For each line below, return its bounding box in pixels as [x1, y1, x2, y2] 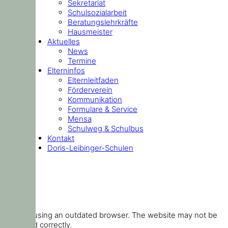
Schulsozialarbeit [67, 7, 127, 17]
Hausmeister [67, 26, 112, 37]
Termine [67, 55, 96, 66]
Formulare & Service [67, 104, 137, 114]
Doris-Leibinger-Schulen [47, 142, 133, 153]
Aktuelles [47, 36, 80, 46]
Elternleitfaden [67, 75, 119, 85]
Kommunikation [67, 94, 122, 104]
